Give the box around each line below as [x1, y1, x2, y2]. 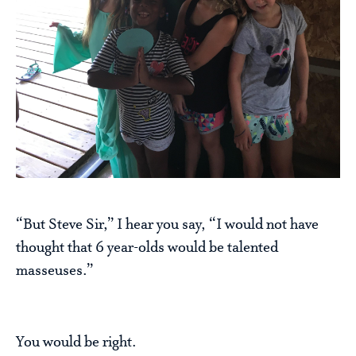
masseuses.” [16, 262, 93, 281]
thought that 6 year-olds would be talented [16, 239, 278, 257]
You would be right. [16, 334, 137, 352]
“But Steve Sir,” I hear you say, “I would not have [16, 216, 319, 234]
